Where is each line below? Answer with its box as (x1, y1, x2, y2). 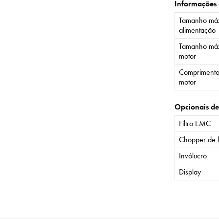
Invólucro (178, 150, 207, 161)
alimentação (178, 24, 216, 35)
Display (178, 166, 201, 177)
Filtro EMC (178, 118, 211, 129)
